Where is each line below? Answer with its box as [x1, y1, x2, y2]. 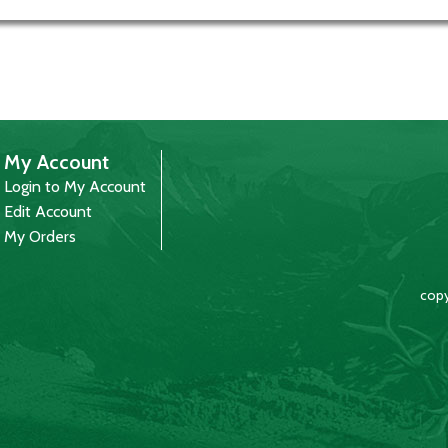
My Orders [4, 226, 77, 246]
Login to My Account [4, 176, 147, 196]
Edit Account [4, 201, 93, 221]
